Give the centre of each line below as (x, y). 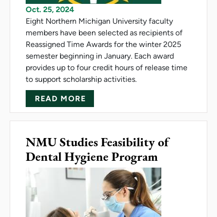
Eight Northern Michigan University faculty (99, 21)
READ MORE (61, 98)
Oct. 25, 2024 (50, 9)
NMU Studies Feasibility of (97, 142)
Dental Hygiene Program (92, 156)
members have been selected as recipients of (104, 32)
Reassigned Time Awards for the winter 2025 (103, 44)
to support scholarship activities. (81, 79)
